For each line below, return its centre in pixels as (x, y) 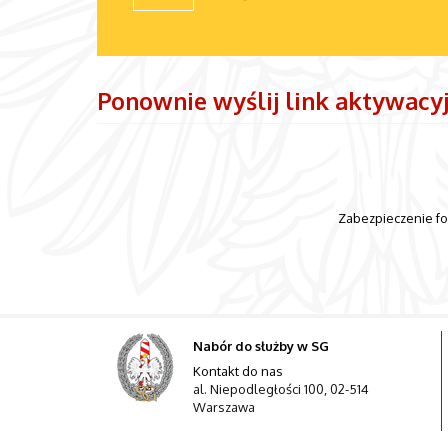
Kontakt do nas (237, 371)
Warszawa (223, 407)
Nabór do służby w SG (260, 345)
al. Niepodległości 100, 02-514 (280, 389)
